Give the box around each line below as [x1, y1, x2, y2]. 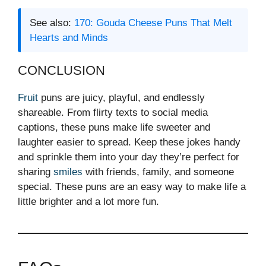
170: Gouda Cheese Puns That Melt [74, 17, 232, 29]
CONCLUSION [18, 63, 105, 78]
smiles [53, 166, 83, 178]
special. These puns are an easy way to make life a [18, 181, 246, 193]
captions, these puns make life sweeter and [18, 122, 210, 134]
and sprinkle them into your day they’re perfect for [18, 151, 239, 163]
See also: [30, 17, 74, 29]
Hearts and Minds [30, 32, 108, 44]
